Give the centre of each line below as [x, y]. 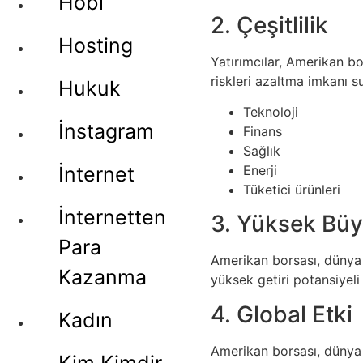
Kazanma [102, 277]
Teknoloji [271, 111]
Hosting [96, 45]
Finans [263, 131]
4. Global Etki [282, 314]
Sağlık [262, 150]
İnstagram [106, 131]
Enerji [260, 170]
